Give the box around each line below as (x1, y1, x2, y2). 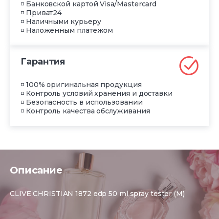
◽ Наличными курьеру (21, 17, 101, 26)
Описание (10, 164, 63, 176)
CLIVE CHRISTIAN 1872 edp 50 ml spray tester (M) (10, 189, 185, 198)
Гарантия (21, 56, 66, 67)
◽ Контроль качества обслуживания (21, 106, 150, 115)
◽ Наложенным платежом (21, 25, 113, 35)
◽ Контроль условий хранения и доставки (21, 88, 173, 98)
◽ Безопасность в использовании (21, 97, 143, 107)
